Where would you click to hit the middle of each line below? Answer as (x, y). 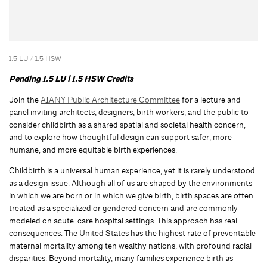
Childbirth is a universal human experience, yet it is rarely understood (132, 171)
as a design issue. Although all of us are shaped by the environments (131, 183)
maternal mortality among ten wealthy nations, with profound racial (130, 246)
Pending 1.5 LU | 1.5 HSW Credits (71, 79)
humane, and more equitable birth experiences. (93, 150)
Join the (25, 100)
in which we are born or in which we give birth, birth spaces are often (131, 196)
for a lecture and (210, 100)
